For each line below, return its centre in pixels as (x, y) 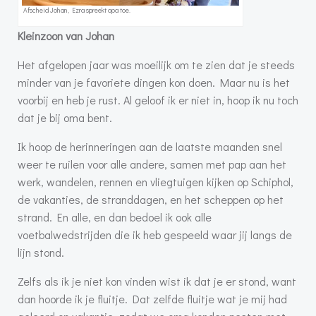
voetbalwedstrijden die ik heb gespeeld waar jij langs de (155, 235)
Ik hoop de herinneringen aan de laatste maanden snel (150, 147)
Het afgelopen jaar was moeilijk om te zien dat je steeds (156, 65)
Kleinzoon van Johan (76, 36)
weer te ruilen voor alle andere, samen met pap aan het (152, 164)
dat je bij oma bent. (65, 118)
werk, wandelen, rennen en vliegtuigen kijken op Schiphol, (156, 182)
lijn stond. (41, 253)
